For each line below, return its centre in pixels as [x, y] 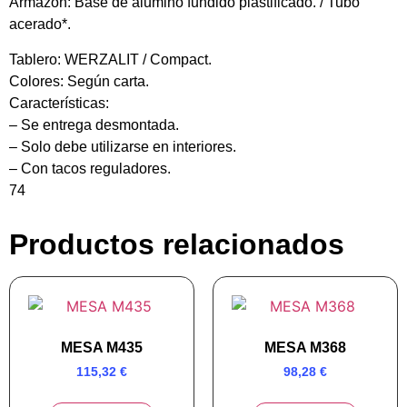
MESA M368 [305, 347]
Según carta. [106, 81]
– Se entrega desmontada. [94, 124]
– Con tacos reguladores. [90, 168]
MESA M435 [102, 347]
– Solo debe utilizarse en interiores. [123, 146]
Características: [59, 103]
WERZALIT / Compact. [136, 59]
